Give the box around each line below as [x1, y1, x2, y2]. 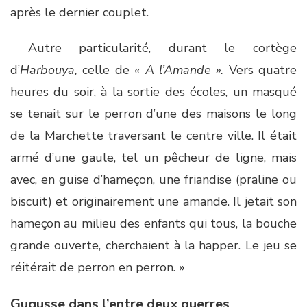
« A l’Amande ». [134, 62, 224, 78]
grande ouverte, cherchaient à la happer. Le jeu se [10, 237, 297, 254]
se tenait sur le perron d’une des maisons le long [10, 106, 297, 122]
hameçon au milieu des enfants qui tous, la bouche [10, 215, 297, 232]
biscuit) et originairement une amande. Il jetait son [10, 193, 297, 210]
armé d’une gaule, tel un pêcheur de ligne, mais [10, 149, 297, 166]
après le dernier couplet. [10, 4, 149, 21]
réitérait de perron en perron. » [10, 259, 185, 275]
